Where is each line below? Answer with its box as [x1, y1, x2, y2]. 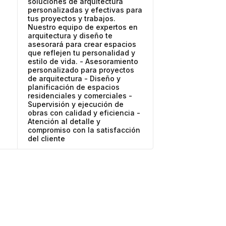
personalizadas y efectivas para [28, 6, 143, 14]
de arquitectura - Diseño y [28, 74, 121, 83]
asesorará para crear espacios [28, 40, 137, 48]
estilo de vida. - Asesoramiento [28, 57, 139, 66]
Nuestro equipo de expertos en [28, 23, 138, 31]
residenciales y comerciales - [28, 91, 133, 100]
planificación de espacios [28, 83, 120, 91]
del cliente [28, 134, 66, 143]
